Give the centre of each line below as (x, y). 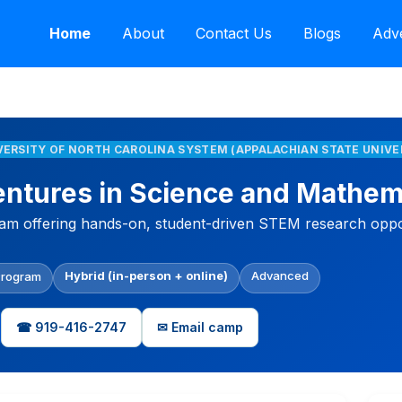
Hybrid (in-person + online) (146, 275)
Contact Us (233, 34)
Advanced (280, 275)
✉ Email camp (200, 328)
